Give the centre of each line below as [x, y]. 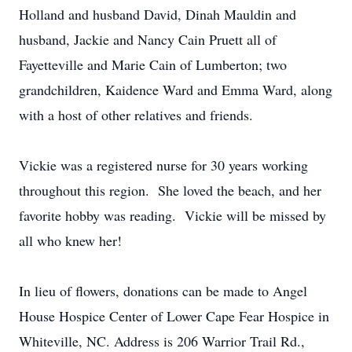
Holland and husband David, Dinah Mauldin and [158, 14]
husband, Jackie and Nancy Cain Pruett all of [148, 39]
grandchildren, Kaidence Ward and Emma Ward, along [176, 90]
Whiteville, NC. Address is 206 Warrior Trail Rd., [162, 341]
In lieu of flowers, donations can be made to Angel [163, 291]
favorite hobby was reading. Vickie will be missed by [172, 215]
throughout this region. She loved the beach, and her [170, 190]
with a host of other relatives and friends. [136, 115]
